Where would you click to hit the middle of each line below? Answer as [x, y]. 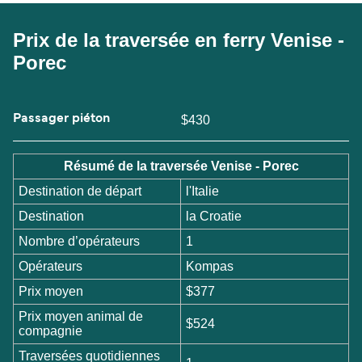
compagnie [51, 330]
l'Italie [203, 191]
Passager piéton [61, 119]
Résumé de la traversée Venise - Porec [181, 166]
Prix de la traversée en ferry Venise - [179, 40]
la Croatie [214, 216]
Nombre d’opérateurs [80, 241]
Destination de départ [80, 191]
